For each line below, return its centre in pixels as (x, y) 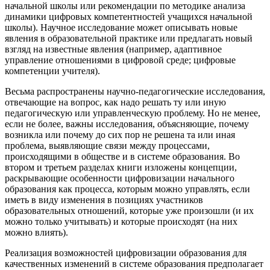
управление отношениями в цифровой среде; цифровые (120, 60)
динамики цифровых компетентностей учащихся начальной (129, 17)
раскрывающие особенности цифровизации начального (120, 178)
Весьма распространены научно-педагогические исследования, (135, 92)
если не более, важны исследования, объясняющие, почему (127, 124)
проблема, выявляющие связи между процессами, (107, 146)
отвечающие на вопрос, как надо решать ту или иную (115, 102)
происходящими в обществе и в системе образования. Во (122, 157)
